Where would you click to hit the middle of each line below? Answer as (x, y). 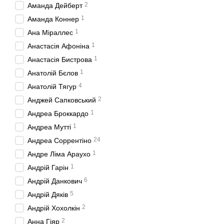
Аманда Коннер (53, 19)
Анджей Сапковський (62, 100)
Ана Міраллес (50, 32)
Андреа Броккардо (58, 113)
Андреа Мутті (49, 127)
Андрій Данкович (55, 181)
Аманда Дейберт (55, 5)
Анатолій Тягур (52, 86)
